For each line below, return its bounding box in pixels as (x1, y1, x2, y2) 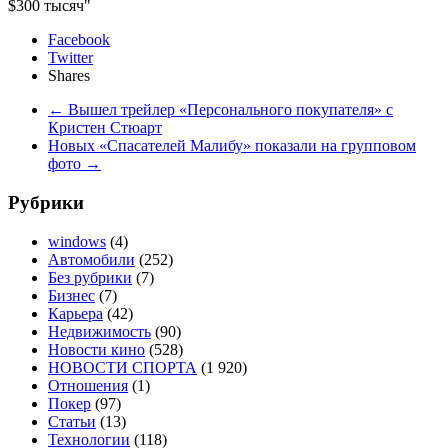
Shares (48, 67, 90, 85)
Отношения (48, 376, 128, 394)
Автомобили (48, 250, 135, 268)
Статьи (48, 412, 96, 430)
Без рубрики (48, 268, 132, 286)
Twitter (48, 49, 93, 67)
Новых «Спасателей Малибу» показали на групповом (48, 137, 416, 155)
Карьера (48, 304, 103, 322)
